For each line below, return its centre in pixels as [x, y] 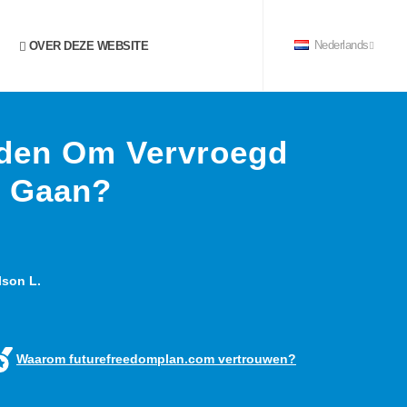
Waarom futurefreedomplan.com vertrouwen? [156, 359]
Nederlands [340, 45]
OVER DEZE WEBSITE [87, 46]
